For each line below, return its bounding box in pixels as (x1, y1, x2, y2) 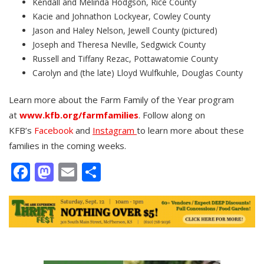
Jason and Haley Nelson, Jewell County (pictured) (32, 25, 217, 37)
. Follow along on (138, 109, 205, 121)
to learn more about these (137, 124, 244, 137)
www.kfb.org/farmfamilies (19, 109, 138, 121)
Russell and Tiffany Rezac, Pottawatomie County (32, 53, 218, 65)
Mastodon (54, 159, 143, 185)
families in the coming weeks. (9, 140, 126, 152)
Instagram (93, 124, 137, 137)
